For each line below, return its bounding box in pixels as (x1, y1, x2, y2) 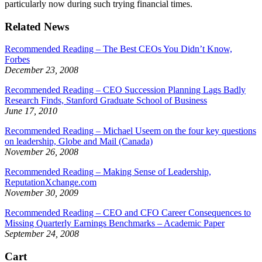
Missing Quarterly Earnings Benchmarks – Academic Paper (5, 218, 225, 229)
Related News (5, 20, 69, 33)
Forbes (5, 54, 30, 65)
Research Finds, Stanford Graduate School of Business (5, 95, 207, 106)
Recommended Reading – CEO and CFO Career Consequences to (5, 208, 251, 218)
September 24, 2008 (5, 229, 79, 239)
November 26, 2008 (5, 147, 78, 157)
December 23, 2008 (5, 65, 78, 75)
